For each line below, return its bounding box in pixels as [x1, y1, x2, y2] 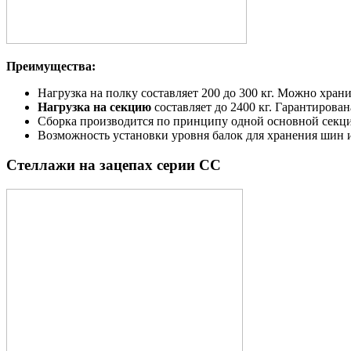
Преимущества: [6, 59, 96, 73]
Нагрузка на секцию [38, 100, 151, 114]
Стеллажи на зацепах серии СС [6, 157, 221, 174]
